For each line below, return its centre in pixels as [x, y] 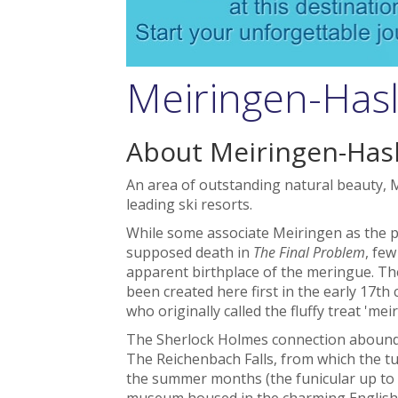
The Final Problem [309, 252]
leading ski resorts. [189, 204]
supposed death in [189, 252]
